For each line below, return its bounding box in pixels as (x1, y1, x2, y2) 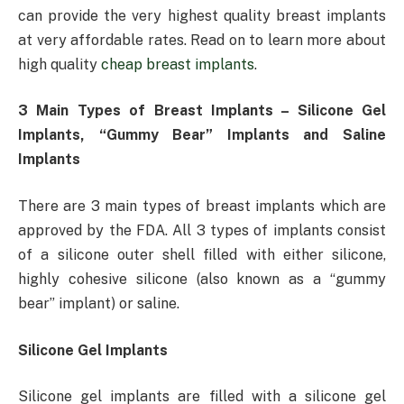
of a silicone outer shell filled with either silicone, (18, 245, 386, 263)
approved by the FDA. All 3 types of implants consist (18, 221, 386, 239)
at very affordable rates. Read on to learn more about (18, 31, 386, 49)
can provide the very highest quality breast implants (18, 6, 386, 24)
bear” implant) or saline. (18, 294, 179, 312)
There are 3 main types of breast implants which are (18, 197, 386, 215)
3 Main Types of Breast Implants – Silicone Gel (18, 102, 386, 120)
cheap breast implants (101, 55, 254, 73)
